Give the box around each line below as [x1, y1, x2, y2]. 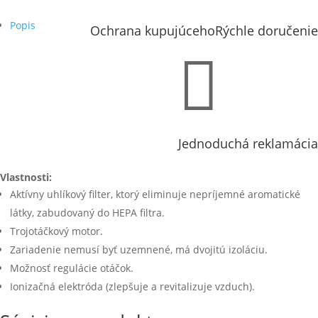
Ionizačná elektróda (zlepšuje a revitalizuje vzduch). [10, 279, 255, 293]
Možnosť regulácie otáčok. [10, 261, 133, 275]
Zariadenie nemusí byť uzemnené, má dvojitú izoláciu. [10, 242, 268, 256]
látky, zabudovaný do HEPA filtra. [10, 205, 165, 219]
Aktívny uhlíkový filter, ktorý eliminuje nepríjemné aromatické [10, 187, 300, 201]
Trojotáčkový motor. [10, 224, 103, 238]
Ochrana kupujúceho [90, 21, 215, 39]
